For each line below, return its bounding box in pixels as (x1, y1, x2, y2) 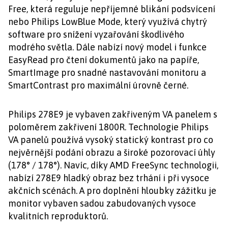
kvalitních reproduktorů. (8, 211, 108, 221)
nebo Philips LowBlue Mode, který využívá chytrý (8, 16, 207, 27)
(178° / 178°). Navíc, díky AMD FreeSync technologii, (8, 160, 218, 170)
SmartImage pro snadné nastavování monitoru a (8, 67, 206, 78)
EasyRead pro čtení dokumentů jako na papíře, (8, 54, 199, 65)
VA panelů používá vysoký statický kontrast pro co (8, 134, 213, 145)
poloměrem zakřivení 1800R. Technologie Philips (8, 122, 209, 132)
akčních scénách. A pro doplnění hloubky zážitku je (8, 185, 216, 196)
